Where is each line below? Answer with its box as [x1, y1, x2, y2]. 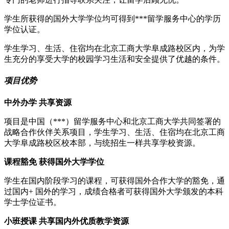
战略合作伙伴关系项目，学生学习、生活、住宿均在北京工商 [4, 127, 225, 136]
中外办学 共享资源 [4, 98, 72, 107]
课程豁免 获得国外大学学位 [4, 157, 104, 166]
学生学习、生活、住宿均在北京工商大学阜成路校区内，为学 [4, 43, 225, 53]
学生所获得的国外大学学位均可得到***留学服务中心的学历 [4, 14, 221, 23]
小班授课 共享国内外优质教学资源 [4, 216, 129, 225]
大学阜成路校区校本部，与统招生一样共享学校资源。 [4, 138, 200, 147]
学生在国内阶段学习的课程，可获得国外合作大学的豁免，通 [4, 176, 225, 185]
